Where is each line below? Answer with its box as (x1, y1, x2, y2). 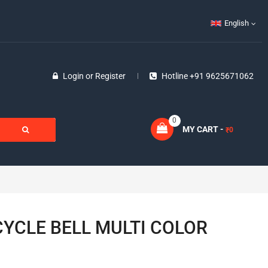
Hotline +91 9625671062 (161, 71, 254, 81)
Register (95, 71, 126, 81)
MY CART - (182, 124, 224, 134)
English (224, 19, 249, 28)
